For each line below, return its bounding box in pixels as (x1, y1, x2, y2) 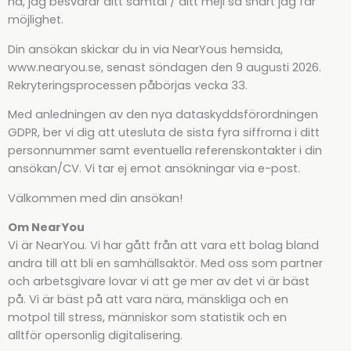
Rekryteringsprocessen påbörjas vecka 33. (8, 77, 248, 93)
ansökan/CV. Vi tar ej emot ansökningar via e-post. (8, 161, 300, 177)
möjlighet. (8, 12, 63, 28)
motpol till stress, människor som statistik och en (8, 309, 287, 326)
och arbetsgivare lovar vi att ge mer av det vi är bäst (8, 273, 309, 290)
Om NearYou (8, 219, 85, 236)
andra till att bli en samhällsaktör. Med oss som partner (8, 255, 323, 272)
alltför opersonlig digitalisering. (8, 327, 183, 344)
